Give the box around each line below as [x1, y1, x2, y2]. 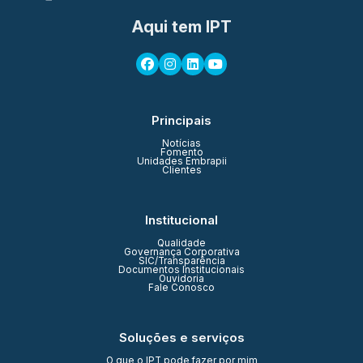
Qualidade [157, 237, 206, 250]
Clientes [161, 164, 202, 177]
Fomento [160, 147, 203, 159]
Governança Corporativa [123, 246, 240, 258]
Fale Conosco [148, 282, 215, 294]
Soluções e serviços [118, 330, 245, 346]
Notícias [162, 138, 201, 150]
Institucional [145, 212, 218, 228]
